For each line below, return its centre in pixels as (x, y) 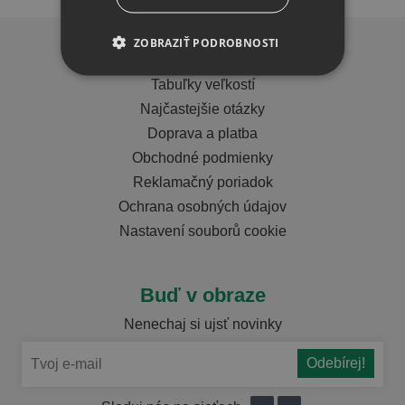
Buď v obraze (202, 295)
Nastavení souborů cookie (202, 231)
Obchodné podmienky (202, 157)
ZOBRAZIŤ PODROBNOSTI (206, 42)
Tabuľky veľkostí (202, 84)
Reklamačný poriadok (202, 182)
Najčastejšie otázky (202, 108)
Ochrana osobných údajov (202, 206)
